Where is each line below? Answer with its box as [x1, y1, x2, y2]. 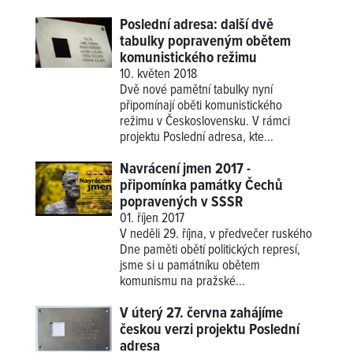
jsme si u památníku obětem [120, 257, 261, 275]
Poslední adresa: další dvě [120, 15, 274, 35]
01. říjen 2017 [120, 210, 185, 228]
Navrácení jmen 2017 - [120, 159, 251, 179]
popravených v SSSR [120, 192, 244, 212]
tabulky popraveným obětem [120, 32, 292, 51]
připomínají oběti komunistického [120, 97, 283, 115]
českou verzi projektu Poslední [120, 320, 300, 340]
